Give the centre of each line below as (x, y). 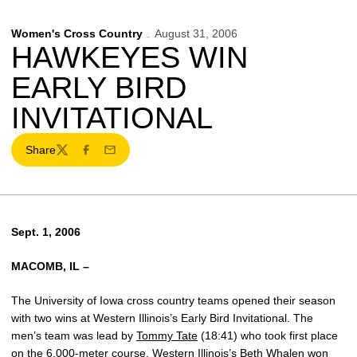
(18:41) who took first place (268, 335)
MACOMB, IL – (50, 266)
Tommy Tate (167, 335)
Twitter (71, 157)
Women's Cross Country (77, 33)
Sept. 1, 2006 (46, 232)
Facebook (104, 157)
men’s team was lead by (74, 335)
